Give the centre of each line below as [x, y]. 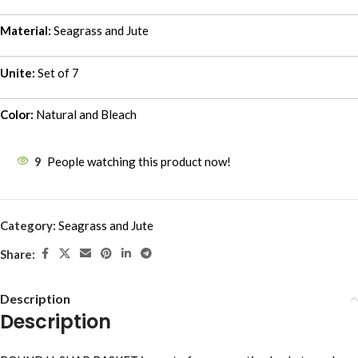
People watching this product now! [139, 161]
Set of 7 [57, 72]
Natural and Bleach [85, 114]
